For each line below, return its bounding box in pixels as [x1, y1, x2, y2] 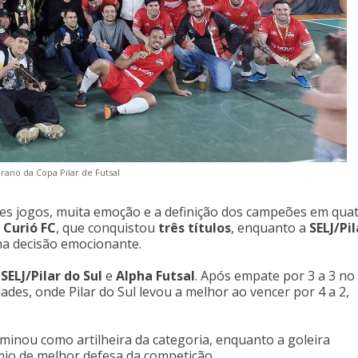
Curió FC [3, 219, 56, 237]
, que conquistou [56, 219, 158, 237]
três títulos [158, 219, 231, 237]
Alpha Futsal [116, 267, 195, 284]
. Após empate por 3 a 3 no [195, 267, 355, 284]
